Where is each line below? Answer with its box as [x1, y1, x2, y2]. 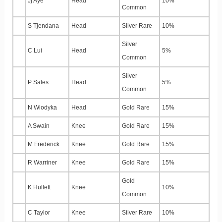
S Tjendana [28, 22, 59, 30]
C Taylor [28, 209, 50, 217]
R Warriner [28, 159, 57, 166]
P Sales [28, 79, 49, 86]
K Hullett [28, 184, 51, 191]
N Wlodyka [28, 104, 57, 111]
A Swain [28, 122, 50, 130]
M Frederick [28, 141, 59, 148]
